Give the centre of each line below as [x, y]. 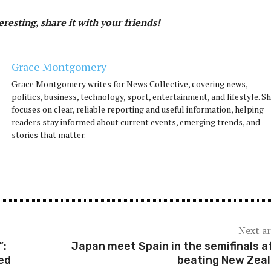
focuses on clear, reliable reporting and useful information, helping [138, 109]
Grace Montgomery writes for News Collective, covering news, [129, 83]
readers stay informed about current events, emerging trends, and [136, 122]
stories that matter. [49, 134]
